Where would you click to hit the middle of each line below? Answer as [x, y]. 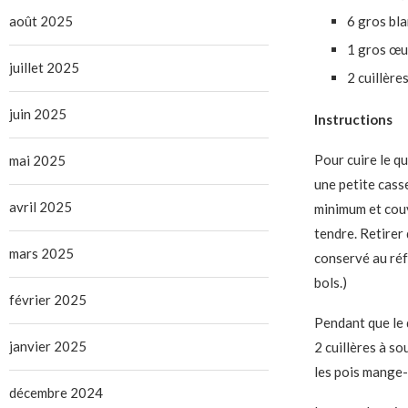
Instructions [353, 120]
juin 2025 [38, 114]
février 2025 [48, 300]
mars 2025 [41, 254]
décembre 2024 [56, 393]
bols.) [330, 283]
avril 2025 [41, 207]
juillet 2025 [44, 68]
